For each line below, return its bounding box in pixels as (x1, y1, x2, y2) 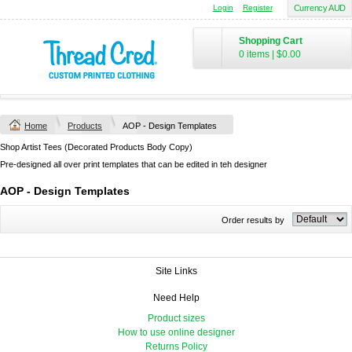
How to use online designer (117, 327, 235, 338)
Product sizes (147, 313, 205, 324)
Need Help (152, 292, 200, 303)
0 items (239, 49, 269, 60)
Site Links (155, 266, 197, 277)
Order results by (222, 215, 284, 225)
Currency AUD (293, 3, 346, 13)
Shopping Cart (239, 35, 302, 46)
